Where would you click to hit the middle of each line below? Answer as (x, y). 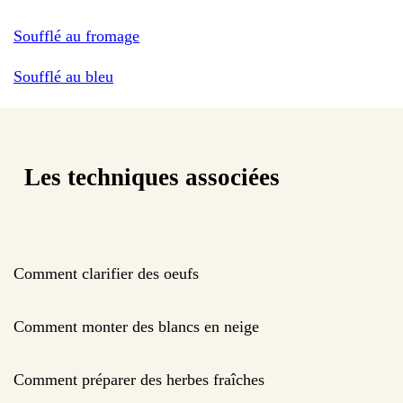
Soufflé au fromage (76, 36)
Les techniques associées (152, 178)
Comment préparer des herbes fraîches (139, 379)
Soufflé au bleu (63, 76)
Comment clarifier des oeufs (106, 273)
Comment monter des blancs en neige (136, 326)
